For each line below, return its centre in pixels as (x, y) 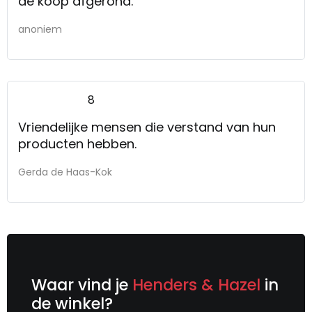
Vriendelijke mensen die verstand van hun (147, 127)
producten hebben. (77, 143)
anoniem (40, 29)
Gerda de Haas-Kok (65, 172)
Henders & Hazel (198, 284)
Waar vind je (82, 284)
